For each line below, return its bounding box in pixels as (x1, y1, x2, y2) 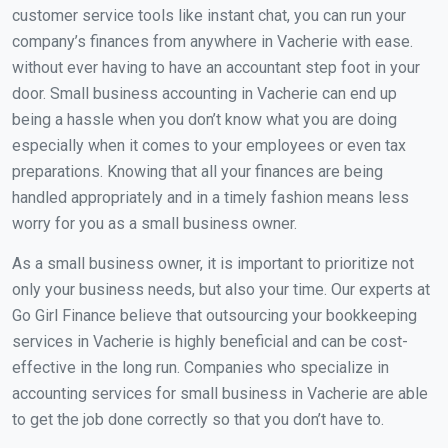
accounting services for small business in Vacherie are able (12, 383, 428, 403)
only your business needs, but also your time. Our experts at (12, 279, 430, 299)
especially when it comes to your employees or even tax (12, 135, 406, 155)
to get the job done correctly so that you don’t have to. (12, 409, 384, 429)
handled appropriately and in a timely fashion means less (12, 187, 409, 207)
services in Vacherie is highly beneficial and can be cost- (12, 331, 408, 351)
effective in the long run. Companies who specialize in (12, 357, 389, 377)
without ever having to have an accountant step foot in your (12, 57, 420, 77)
